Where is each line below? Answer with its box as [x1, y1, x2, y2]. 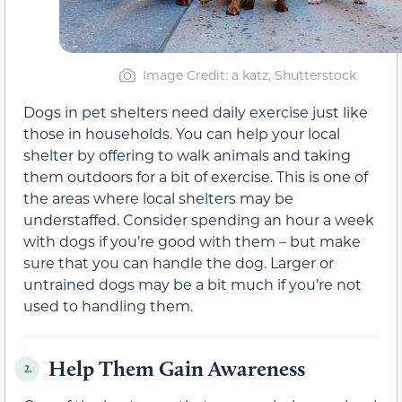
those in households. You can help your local [23, 124, 340, 144]
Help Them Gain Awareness [48, 355, 305, 382]
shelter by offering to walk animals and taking [23, 145, 351, 165]
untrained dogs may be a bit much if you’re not [23, 275, 362, 294]
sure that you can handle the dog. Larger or [23, 253, 334, 273]
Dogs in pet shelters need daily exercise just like [23, 102, 368, 122]
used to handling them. [23, 296, 193, 316]
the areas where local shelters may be [23, 188, 293, 208]
